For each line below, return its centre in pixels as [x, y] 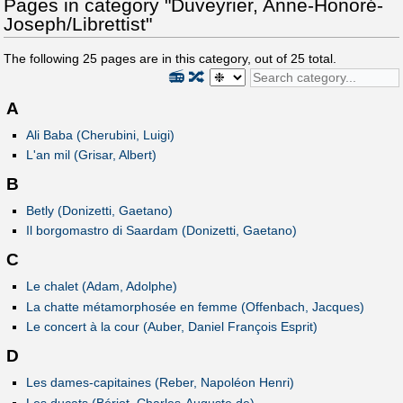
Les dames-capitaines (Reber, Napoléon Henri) [160, 383]
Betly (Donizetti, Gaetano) [99, 210]
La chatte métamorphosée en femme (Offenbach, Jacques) [195, 306]
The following [43, 58]
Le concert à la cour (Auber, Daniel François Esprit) [171, 327]
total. [321, 58]
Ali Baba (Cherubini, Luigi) [100, 134]
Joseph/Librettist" [78, 24]
